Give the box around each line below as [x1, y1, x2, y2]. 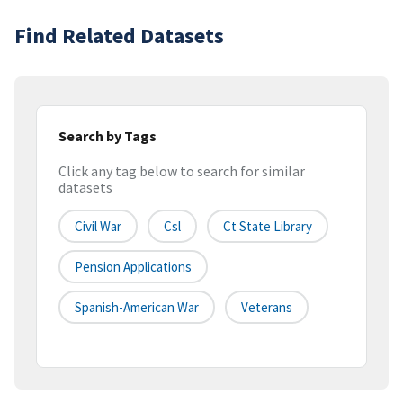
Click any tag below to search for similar [58, 162, 305, 181]
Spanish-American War [75, 299, 199, 317]
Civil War [75, 218, 121, 236]
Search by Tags [58, 126, 157, 145]
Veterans [241, 299, 292, 317]
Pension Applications [75, 258, 192, 276]
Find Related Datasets [14, 21, 224, 49]
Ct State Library [223, 218, 312, 236]
